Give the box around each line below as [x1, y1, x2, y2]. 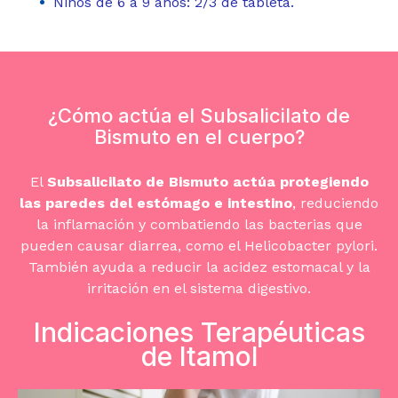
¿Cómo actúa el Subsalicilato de [48, 103, 350, 127]
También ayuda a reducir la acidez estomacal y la [28, 259, 370, 276]
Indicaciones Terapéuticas [33, 316, 365, 349]
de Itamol [140, 340, 258, 373]
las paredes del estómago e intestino [20, 195, 292, 212]
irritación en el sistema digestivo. [87, 280, 311, 298]
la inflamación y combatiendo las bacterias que [36, 216, 362, 234]
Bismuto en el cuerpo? [93, 124, 305, 148]
